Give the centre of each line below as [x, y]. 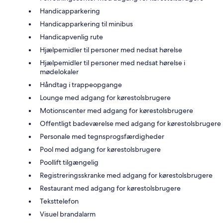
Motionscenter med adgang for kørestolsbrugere [116, 111]
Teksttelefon [59, 201]
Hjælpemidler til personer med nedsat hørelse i [112, 63]
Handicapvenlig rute [71, 37]
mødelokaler [59, 72]
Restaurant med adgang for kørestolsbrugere [110, 188]
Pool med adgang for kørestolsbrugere [100, 150]
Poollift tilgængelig [69, 163]
